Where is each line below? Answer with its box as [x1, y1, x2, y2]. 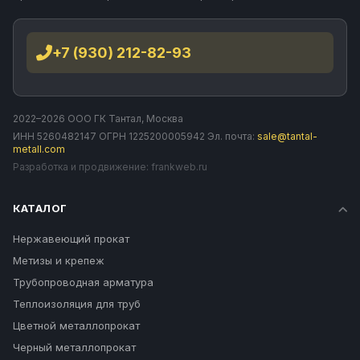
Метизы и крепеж [13, 254, 104, 268]
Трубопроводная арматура [13, 276, 153, 289]
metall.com [13, 143, 65, 156]
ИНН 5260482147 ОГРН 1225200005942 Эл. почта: [13, 130, 257, 143]
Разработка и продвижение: [13, 161, 151, 174]
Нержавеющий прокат [13, 232, 129, 246]
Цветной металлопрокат [13, 319, 140, 333]
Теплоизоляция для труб [13, 297, 141, 311]
